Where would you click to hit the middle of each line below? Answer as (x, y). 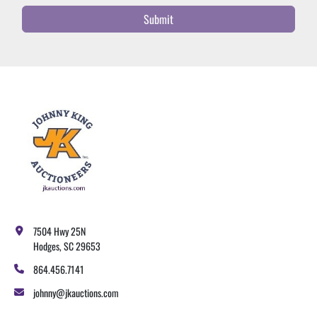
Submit (158, 19)
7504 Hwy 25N (59, 231)
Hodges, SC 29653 (67, 246)
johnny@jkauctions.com (76, 293)
